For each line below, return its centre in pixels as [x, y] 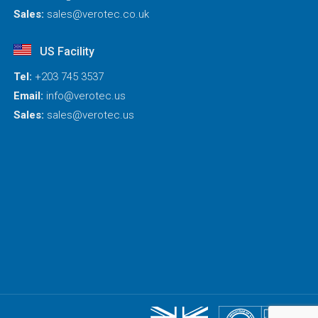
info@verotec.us [86, 96]
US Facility [66, 51]
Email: [29, 96]
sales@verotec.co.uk [98, 14]
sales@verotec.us [91, 115]
